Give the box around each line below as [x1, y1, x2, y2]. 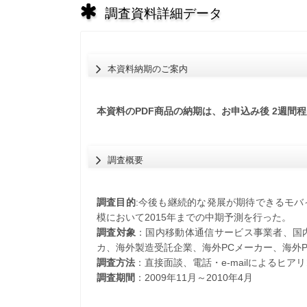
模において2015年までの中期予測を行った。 [96, 212, 291, 223]
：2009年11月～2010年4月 [134, 272, 253, 284]
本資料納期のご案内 [108, 64, 188, 74]
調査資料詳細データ [104, 5, 222, 21]
